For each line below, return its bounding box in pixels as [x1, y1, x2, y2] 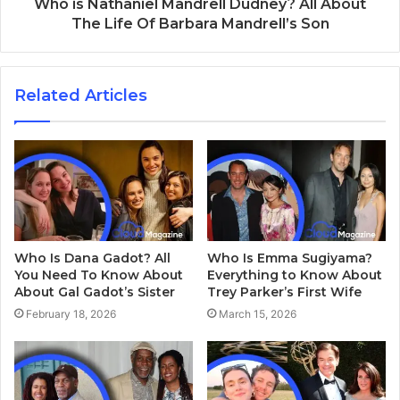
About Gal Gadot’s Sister [14, 284, 175, 301]
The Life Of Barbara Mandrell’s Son [71, 15, 329, 33]
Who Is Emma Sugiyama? [207, 250, 372, 267]
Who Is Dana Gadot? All [14, 250, 171, 267]
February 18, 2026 [26, 307, 116, 321]
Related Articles [14, 86, 147, 106]
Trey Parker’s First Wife [207, 284, 362, 301]
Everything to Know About [207, 267, 382, 284]
